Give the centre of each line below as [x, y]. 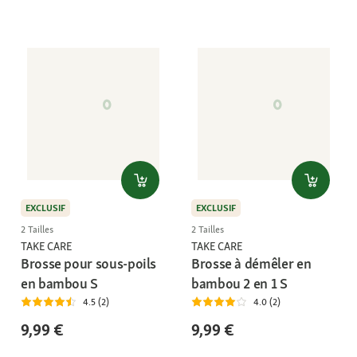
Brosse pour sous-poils [89, 263]
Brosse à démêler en [251, 263]
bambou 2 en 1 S [239, 283]
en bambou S [60, 283]
